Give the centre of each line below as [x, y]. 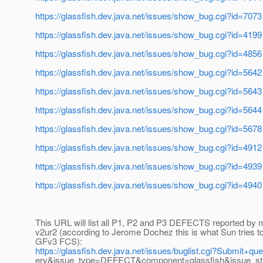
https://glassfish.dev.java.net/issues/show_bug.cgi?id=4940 [149, 185]
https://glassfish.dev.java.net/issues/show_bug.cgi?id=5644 [149, 110]
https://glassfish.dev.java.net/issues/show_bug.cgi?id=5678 [149, 129]
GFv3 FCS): [59, 241]
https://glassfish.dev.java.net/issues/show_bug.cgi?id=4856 [149, 53]
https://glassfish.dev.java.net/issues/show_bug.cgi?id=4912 [149, 147]
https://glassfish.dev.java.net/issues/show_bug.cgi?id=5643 [149, 91]
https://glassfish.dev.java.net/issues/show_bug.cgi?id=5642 [149, 72]
